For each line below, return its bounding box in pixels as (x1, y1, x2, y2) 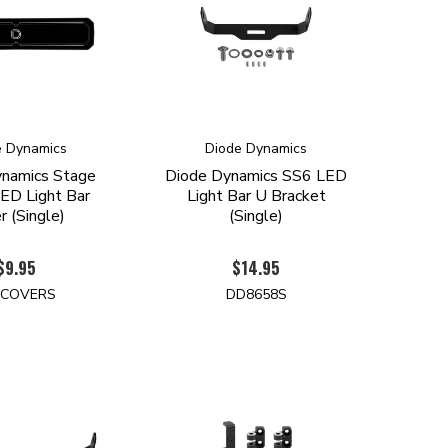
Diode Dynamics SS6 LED (165, 164, 347, 187)
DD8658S (225, 285, 287, 305)
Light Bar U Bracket (186, 184, 326, 207)
